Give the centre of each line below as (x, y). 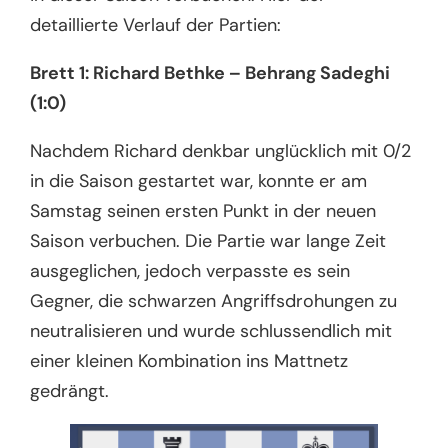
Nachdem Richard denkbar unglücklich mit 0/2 (221, 151)
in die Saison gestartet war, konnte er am (199, 181)
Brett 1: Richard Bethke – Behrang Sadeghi (210, 73)
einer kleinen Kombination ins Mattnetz (189, 361)
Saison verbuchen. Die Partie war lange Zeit (208, 241)
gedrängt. (72, 391)
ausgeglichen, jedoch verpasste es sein (190, 271)
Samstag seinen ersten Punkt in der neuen (203, 211)
